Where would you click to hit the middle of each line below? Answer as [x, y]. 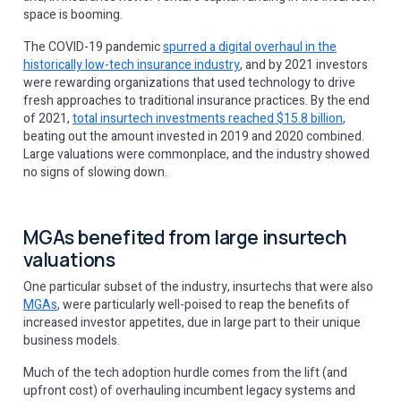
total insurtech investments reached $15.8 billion [208, 119]
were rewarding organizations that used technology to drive [189, 83]
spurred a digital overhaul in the [250, 47]
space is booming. [74, 15]
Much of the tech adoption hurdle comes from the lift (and [185, 373]
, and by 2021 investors [304, 65]
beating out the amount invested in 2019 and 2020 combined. [194, 137]
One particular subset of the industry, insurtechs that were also [198, 287]
